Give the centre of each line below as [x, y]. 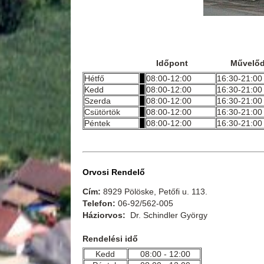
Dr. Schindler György [166, 215]
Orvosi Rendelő [113, 172]
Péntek [97, 123]
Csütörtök [102, 112]
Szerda [97, 101]
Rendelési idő [110, 239]
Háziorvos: [104, 215]
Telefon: [99, 204]
